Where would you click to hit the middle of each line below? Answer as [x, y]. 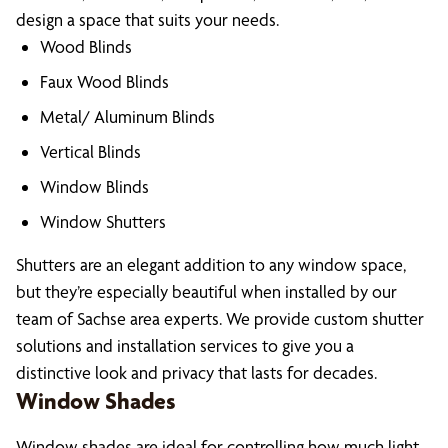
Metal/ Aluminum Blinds [127, 116]
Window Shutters [103, 221]
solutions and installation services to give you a [185, 345]
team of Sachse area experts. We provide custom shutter [220, 318]
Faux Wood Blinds [104, 81]
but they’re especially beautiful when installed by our [206, 291]
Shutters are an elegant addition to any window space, [211, 264]
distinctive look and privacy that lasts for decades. [196, 372]
